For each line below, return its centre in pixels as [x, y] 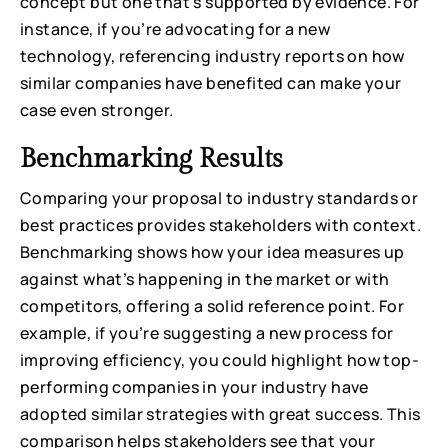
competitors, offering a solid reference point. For [212, 306]
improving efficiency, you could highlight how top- [219, 360]
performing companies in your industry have [194, 387]
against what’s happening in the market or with [205, 279]
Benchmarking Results [151, 159]
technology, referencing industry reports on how [212, 56]
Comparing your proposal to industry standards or [219, 198]
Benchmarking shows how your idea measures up [212, 252]
